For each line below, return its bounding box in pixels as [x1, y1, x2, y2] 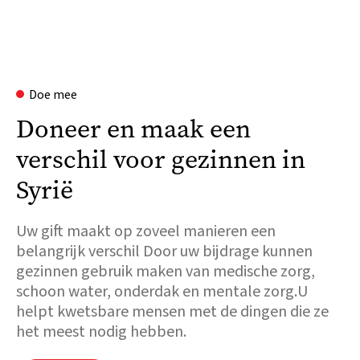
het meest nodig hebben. [16, 320, 186, 343]
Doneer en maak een [16, 111, 251, 146]
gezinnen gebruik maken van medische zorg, [16, 260, 315, 283]
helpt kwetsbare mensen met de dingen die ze [16, 300, 329, 323]
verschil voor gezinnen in [16, 141, 305, 177]
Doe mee [29, 85, 77, 104]
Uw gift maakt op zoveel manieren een [16, 219, 276, 243]
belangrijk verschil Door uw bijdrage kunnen [16, 239, 313, 263]
